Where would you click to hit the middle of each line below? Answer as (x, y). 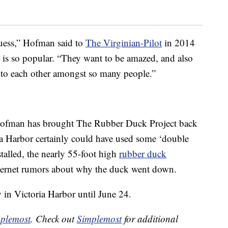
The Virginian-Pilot (124, 43)
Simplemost (99, 219)
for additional (150, 219)
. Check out (54, 219)
